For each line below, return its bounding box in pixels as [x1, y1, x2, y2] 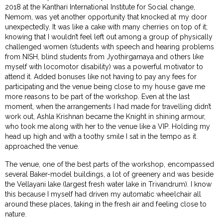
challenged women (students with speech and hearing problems [5, 42, 214, 51]
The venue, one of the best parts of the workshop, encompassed [5, 160, 214, 168]
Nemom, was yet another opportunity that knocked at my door [5, 12, 207, 21]
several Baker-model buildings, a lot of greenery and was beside [5, 170, 214, 178]
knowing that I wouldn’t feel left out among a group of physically [5, 32, 213, 41]
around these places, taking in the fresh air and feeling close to [5, 200, 207, 208]
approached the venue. [5, 142, 80, 150]
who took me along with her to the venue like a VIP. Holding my [5, 122, 210, 130]
